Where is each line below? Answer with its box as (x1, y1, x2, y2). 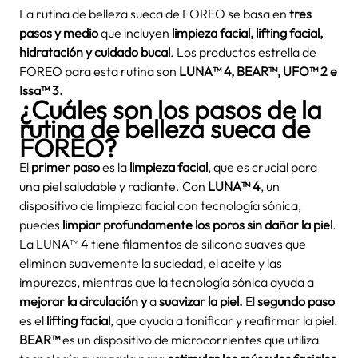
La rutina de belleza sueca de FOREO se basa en (19, 6, 289, 22)
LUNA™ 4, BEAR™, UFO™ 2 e (179, 63, 337, 79)
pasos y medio (19, 25, 98, 41)
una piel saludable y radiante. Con (19, 178, 208, 194)
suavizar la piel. (159, 293, 243, 309)
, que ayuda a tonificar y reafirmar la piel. (110, 312, 338, 328)
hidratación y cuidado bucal (19, 44, 170, 60)
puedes (19, 217, 62, 233)
